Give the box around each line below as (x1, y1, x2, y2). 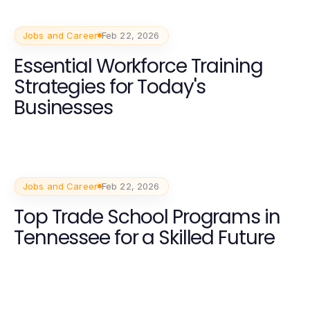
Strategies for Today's (14, 73, 206, 100)
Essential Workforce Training (14, 52, 263, 80)
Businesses (14, 93, 113, 121)
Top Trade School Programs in (14, 203, 280, 230)
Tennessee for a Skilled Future (14, 224, 275, 251)
